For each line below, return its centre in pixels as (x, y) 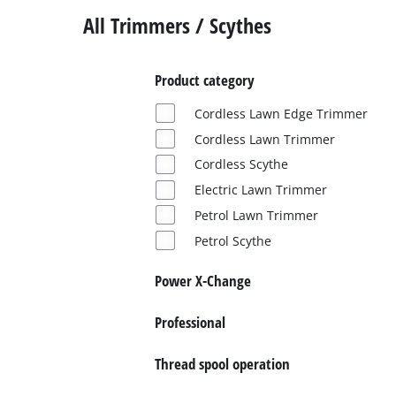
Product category (204, 80)
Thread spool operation (222, 364)
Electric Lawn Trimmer (260, 190)
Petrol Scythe (232, 240)
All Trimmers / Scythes (178, 25)
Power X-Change (202, 280)
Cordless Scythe (241, 164)
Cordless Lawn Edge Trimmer (281, 113)
